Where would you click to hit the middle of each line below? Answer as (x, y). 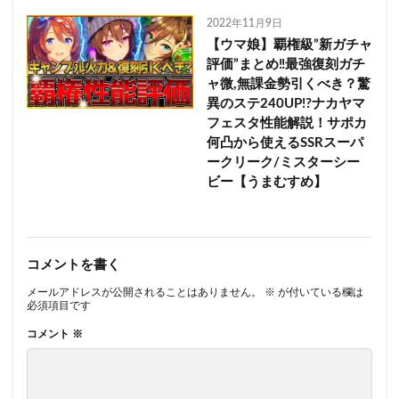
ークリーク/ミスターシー (283, 162)
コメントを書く (73, 265)
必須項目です (59, 305)
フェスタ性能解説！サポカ (286, 123)
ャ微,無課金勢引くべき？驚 (288, 84)
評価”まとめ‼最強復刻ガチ (285, 64)
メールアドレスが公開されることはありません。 (144, 292)
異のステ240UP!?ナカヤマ (285, 103)
